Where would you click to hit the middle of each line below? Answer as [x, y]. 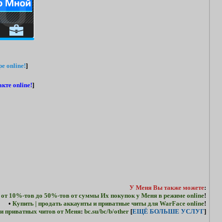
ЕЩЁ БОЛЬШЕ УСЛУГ [168, 211]
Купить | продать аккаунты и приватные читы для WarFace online [108, 203]
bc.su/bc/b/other [107, 211]
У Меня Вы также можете [167, 188]
